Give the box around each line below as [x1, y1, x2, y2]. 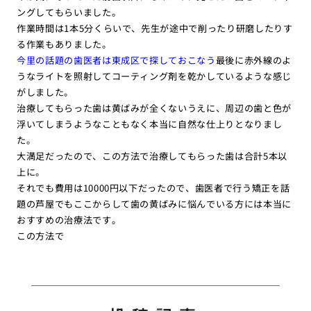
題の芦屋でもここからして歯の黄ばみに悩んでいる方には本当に [16, 197, 292, 211]
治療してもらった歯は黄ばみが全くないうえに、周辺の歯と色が [16, 101, 292, 115]
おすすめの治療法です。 [16, 213, 121, 227]
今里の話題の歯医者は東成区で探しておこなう [16, 53, 216, 67]
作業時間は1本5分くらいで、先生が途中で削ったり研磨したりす [16, 22, 293, 35]
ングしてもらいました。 [16, 6, 121, 19]
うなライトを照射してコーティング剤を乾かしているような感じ [16, 69, 292, 83]
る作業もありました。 [16, 37, 112, 51]
